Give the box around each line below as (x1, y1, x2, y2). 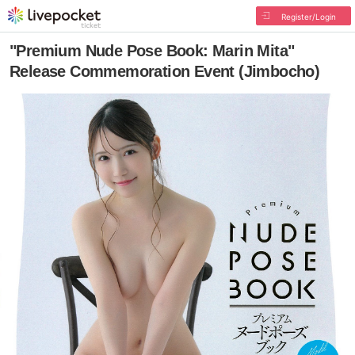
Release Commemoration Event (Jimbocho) (10, 63, 320, 80)
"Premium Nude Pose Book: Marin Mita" (10, 42, 295, 59)
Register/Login (281, 12, 336, 21)
